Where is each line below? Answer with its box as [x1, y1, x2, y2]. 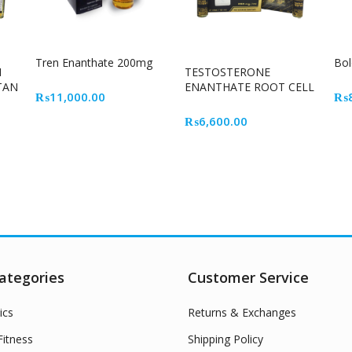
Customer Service [188, 267, 309, 287]
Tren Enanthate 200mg [35, 54, 152, 70]
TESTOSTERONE [185, 64, 270, 80]
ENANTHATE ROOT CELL [185, 79, 314, 95]
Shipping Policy [188, 331, 263, 346]
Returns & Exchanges [188, 304, 296, 320]
